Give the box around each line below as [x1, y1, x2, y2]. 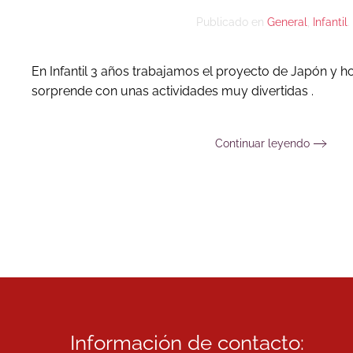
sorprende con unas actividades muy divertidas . [32, 84, 314, 98]
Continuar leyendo [214, 136, 310, 150]
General [266, 16, 307, 28]
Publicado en [195, 16, 267, 28]
